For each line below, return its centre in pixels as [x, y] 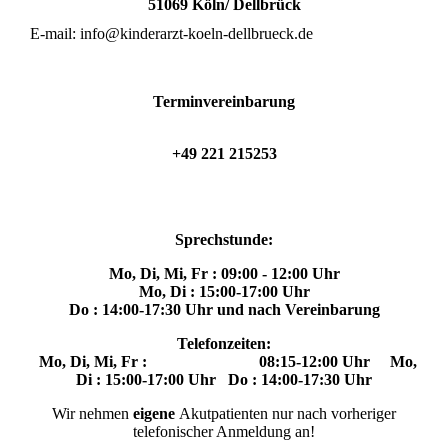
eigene [154, 414]
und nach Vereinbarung [298, 310]
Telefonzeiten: [224, 344]
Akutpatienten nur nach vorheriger [285, 414]
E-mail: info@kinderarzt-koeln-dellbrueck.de [171, 34]
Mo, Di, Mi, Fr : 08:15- [166, 362]
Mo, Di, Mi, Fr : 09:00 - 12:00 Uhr [224, 274]
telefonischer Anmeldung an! [224, 432]
